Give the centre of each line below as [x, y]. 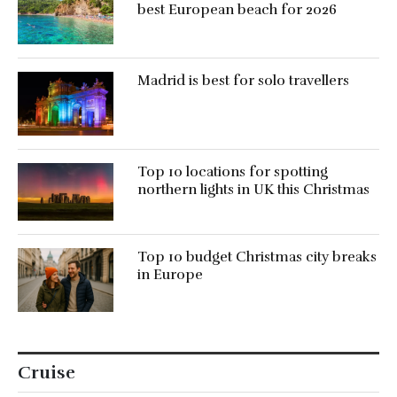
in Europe [170, 275]
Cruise [47, 373]
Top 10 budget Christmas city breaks [257, 257]
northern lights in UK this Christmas [255, 190]
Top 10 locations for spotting [232, 172]
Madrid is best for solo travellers [243, 81]
